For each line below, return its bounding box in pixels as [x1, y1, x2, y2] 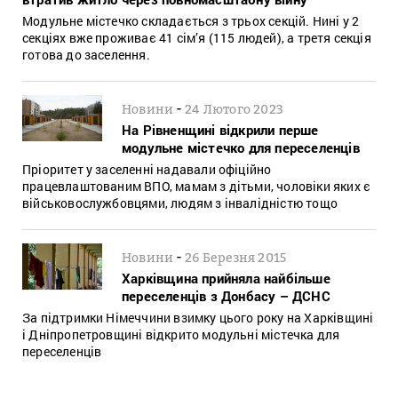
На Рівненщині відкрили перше [122, 120, 319, 139]
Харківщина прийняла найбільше [122, 268, 330, 287]
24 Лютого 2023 [185, 100, 284, 116]
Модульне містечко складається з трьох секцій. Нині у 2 [22, 12, 360, 29]
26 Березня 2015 [185, 249, 287, 265]
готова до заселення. [22, 45, 150, 63]
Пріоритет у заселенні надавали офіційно [22, 160, 272, 178]
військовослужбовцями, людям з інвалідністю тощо [22, 194, 338, 211]
